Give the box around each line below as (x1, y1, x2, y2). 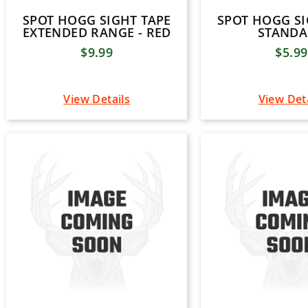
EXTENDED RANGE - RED (22, 24, 171, 41)
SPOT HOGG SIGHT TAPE (22, 12, 171, 29)
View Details (63, 91, 131, 107)
